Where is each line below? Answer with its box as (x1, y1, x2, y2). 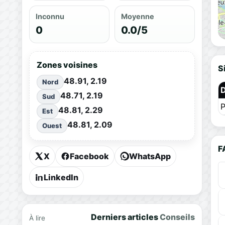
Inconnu (35, 12, 64, 21)
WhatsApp (129, 151, 171, 161)
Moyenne (121, 12, 154, 21)
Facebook (69, 151, 109, 161)
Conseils (159, 211, 195, 222)
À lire (29, 213, 45, 222)
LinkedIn (43, 172, 78, 182)
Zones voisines (36, 59, 97, 70)
